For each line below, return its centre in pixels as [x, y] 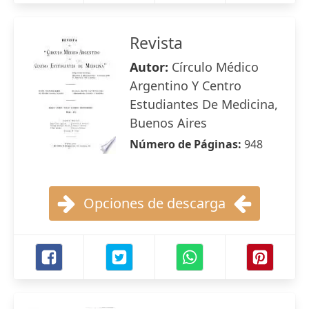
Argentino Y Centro [186, 86]
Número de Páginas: [187, 144]
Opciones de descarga [154, 203]
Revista [156, 43]
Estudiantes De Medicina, [204, 104]
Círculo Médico [215, 67]
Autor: [151, 67]
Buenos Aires [168, 123]
